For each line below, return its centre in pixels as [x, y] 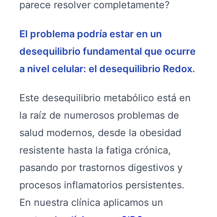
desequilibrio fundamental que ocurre [108, 51]
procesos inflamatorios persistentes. [102, 185]
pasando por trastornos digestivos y [101, 168]
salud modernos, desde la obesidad [100, 133]
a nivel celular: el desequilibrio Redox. [107, 69]
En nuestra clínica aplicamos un [91, 202]
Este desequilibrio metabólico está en [105, 98]
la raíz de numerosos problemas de [99, 115]
